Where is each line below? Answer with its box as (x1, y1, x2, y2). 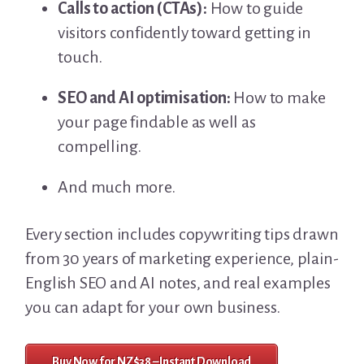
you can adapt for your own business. (25, 297, 281, 316)
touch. (58, 47, 103, 66)
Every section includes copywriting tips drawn (25, 224, 339, 243)
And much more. (58, 177, 175, 196)
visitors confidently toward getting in (58, 23, 311, 41)
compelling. (58, 136, 142, 155)
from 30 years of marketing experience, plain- (25, 249, 339, 267)
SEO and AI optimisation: (58, 88, 231, 106)
